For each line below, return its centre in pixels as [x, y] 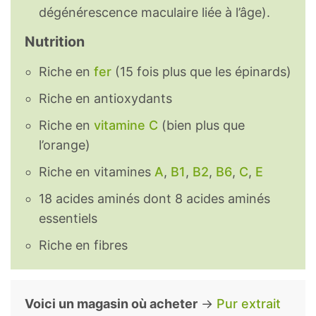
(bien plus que [201, 126]
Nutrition [55, 42]
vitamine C [126, 126]
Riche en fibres [83, 245]
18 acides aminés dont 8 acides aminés [154, 199]
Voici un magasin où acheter [111, 304]
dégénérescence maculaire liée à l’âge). [154, 13]
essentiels [68, 219]
